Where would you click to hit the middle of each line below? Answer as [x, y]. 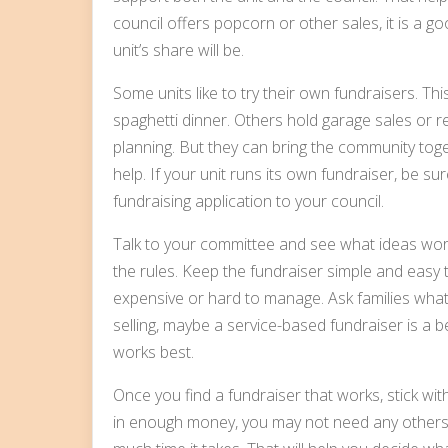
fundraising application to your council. [248, 200]
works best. [153, 351]
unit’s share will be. [178, 49]
